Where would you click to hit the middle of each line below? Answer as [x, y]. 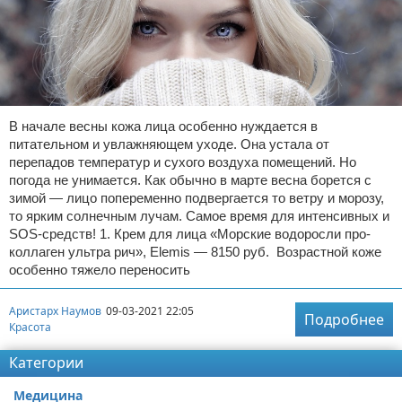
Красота [30, 328]
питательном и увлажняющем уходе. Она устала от [169, 144]
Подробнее [344, 319]
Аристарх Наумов [55, 311]
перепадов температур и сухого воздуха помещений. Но [183, 162]
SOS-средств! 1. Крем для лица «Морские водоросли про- [190, 233]
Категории [46, 362]
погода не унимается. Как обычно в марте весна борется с [190, 179]
